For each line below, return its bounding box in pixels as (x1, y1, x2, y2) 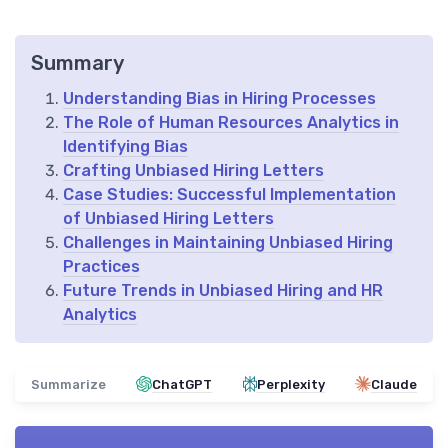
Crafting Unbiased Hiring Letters (63, 160, 324, 180)
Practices (63, 256, 140, 276)
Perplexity (256, 376, 325, 392)
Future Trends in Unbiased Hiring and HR (63, 280, 383, 300)
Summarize (31, 376, 106, 392)
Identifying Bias (63, 136, 188, 156)
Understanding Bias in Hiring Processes (63, 88, 376, 108)
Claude (370, 376, 417, 392)
